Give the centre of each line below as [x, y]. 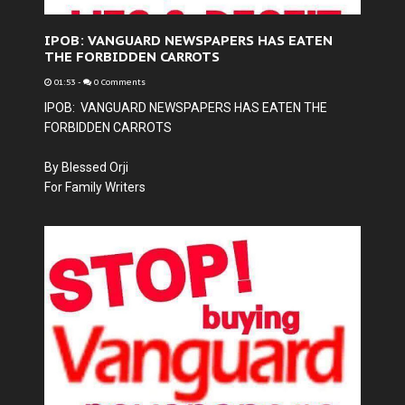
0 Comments [118, 82]
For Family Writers [95, 187]
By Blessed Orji [86, 167]
